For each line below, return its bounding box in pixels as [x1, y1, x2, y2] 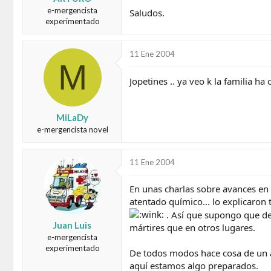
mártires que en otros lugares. [129, 221, 255, 233]
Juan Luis [53, 220, 91, 230]
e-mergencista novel [36, 124, 108, 134]
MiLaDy [56, 111, 88, 123]
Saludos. [129, 6, 165, 19]
